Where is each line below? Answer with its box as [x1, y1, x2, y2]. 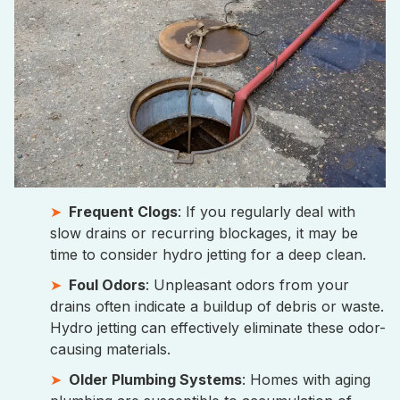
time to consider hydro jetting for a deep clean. [50, 246, 366, 263]
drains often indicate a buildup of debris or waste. [50, 297, 384, 315]
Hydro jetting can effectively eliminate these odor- [50, 319, 386, 337]
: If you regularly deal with [178, 203, 355, 221]
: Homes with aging [242, 371, 371, 388]
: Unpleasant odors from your [146, 276, 349, 294]
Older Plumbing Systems [69, 371, 242, 388]
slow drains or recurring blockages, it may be [50, 224, 358, 242]
